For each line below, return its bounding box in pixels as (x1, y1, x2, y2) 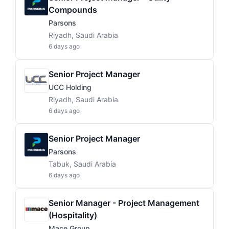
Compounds (49, 5, 97, 15)
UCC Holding (49, 83, 91, 91)
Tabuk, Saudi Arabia (49, 159, 116, 168)
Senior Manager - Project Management (49, 198, 199, 208)
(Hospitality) (49, 210, 97, 220)
